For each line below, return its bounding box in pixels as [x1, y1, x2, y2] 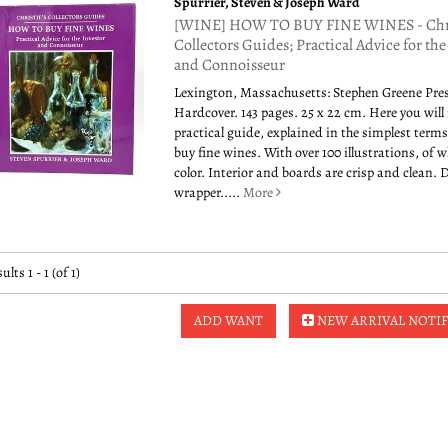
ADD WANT [194, 311, 264, 330]
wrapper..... [174, 183, 244, 202]
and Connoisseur [174, 54, 286, 76]
